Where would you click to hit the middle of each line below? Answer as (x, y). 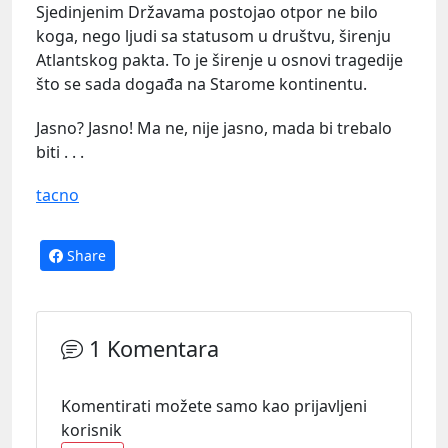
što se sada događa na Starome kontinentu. (201, 84)
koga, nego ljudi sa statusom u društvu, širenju (213, 36)
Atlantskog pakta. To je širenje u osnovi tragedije (219, 60)
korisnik (91, 430)
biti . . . (60, 151)
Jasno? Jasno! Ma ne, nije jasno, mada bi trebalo (214, 127)
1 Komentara (151, 349)
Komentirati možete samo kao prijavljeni (214, 406)
